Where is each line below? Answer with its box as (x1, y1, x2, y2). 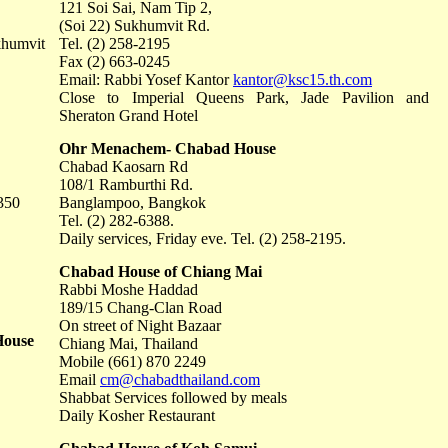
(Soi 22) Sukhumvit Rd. (59, 17, 210, 34)
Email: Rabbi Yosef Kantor (59, 71, 233, 88)
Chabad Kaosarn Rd (59, 158, 188, 175)
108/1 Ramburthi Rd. (59, 176, 193, 193)
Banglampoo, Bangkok (59, 194, 206, 211)
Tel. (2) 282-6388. (59, 212, 174, 229)
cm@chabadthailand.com (100, 371, 260, 388)
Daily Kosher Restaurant (59, 407, 215, 424)
